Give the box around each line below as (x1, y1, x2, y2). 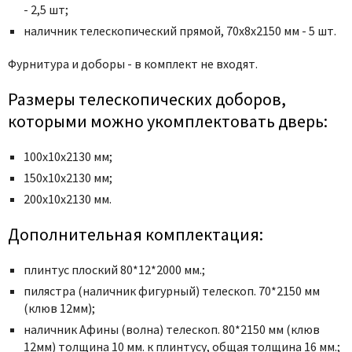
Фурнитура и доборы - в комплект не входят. (8, 55, 258, 71)
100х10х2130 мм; (24, 148, 112, 164)
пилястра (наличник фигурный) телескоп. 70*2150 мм (24, 282, 320, 299)
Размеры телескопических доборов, (8, 87, 286, 110)
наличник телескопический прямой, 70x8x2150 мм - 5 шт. (24, 22, 336, 38)
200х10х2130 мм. (24, 190, 112, 207)
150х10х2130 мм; (24, 169, 112, 185)
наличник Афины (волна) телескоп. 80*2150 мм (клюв (24, 321, 320, 337)
